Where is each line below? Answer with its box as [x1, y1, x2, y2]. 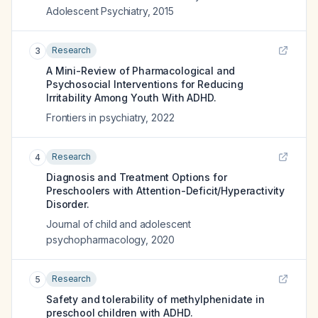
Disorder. [46, 198, 89, 210]
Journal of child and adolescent [46, 218, 192, 230]
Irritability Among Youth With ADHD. [46, 92, 216, 104]
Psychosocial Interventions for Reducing [46, 78, 243, 90]
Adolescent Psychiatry [46, 5, 148, 17]
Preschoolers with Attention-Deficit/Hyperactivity [46, 185, 285, 197]
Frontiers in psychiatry [46, 111, 146, 124]
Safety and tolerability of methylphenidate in [46, 293, 265, 305]
